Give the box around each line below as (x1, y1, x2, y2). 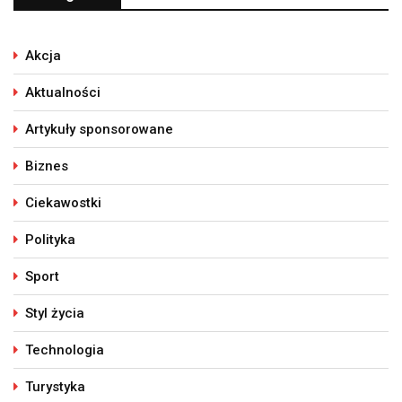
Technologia (25, 342, 104, 359)
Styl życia (25, 305, 84, 322)
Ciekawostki (25, 195, 101, 212)
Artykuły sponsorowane (25, 121, 173, 138)
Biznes (25, 158, 68, 175)
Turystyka (25, 379, 85, 396)
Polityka (25, 232, 75, 249)
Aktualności (25, 84, 100, 101)
